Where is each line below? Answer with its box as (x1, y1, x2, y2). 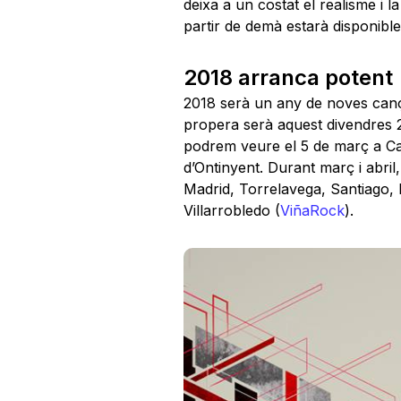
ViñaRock (279, 201, 345, 220)
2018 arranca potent (183, 64, 393, 91)
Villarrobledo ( (183, 201, 280, 220)
